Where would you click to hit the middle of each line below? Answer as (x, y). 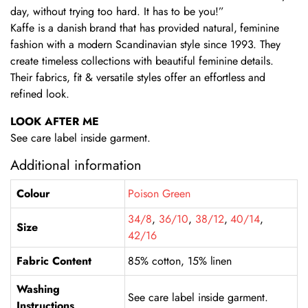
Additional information (76, 165)
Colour (33, 193)
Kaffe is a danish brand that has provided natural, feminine (145, 27)
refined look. (40, 93)
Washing (38, 289)
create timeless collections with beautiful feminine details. (142, 60)
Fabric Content (54, 261)
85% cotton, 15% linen (180, 261)
